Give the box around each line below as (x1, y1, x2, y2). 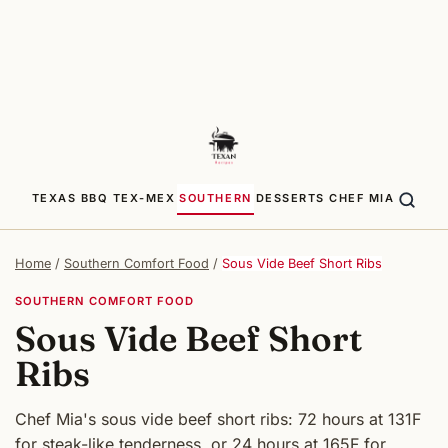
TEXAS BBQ (31, 191, 109, 205)
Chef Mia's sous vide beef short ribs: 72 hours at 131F (15, 409, 421, 430)
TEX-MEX (112, 191, 176, 205)
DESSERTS (255, 191, 325, 205)
